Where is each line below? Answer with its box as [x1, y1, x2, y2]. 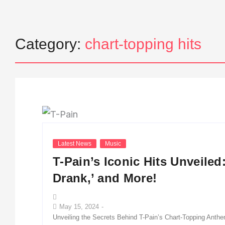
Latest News [58, 140, 91, 147]
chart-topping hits [85, 36, 201, 52]
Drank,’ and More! [53, 171, 157, 185]
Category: [15, 36, 85, 52]
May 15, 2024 [59, 202, 99, 210]
